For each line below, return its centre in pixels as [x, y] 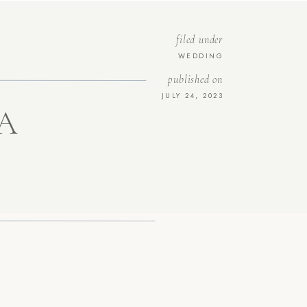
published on [195, 79]
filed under [199, 40]
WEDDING [200, 56]
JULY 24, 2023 [192, 96]
